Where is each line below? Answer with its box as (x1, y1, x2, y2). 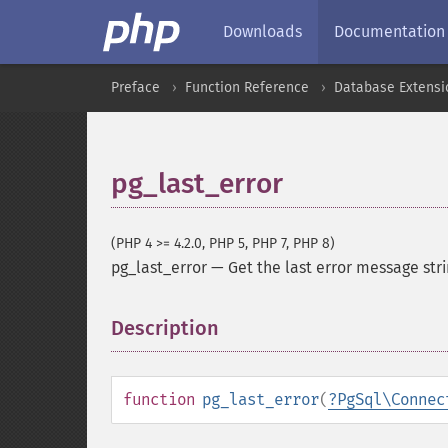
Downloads (223, 22, 302, 41)
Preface (111, 79, 160, 96)
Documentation (334, 22, 445, 41)
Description (111, 316, 219, 340)
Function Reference (185, 79, 309, 96)
